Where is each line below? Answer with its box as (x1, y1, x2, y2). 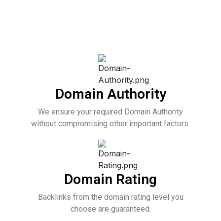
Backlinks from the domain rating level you (37, 192, 184, 202)
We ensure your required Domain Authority (38, 107, 183, 116)
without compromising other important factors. (31, 118, 190, 128)
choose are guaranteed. (70, 204, 151, 214)
